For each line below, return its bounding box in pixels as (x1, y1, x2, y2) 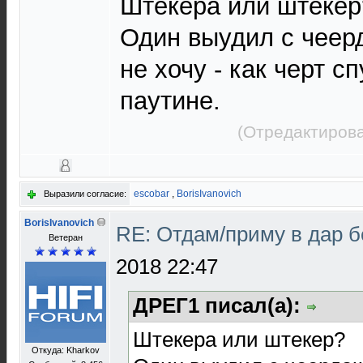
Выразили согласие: (44, 189, 126, 199)
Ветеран (48, 233, 83, 242)
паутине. (120, 87, 220, 115)
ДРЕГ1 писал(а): (133, 293, 306, 318)
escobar (134, 188, 169, 199)
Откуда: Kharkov (31, 345, 100, 355)
